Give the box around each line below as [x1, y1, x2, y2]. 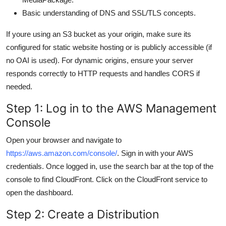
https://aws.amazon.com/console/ [6, 148, 117, 157]
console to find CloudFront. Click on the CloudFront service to [6, 175, 207, 184]
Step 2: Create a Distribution [6, 206, 159, 221]
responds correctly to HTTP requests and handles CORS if [6, 69, 200, 78]
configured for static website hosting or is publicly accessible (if [6, 42, 212, 51]
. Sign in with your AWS [117, 148, 193, 157]
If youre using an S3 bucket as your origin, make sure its [6, 29, 191, 38]
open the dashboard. [6, 188, 73, 197]
